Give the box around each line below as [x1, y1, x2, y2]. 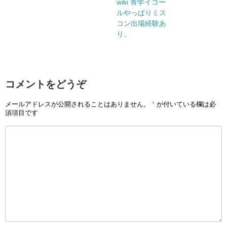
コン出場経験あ [117, 19, 166, 28]
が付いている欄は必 [155, 100, 216, 108]
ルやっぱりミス [117, 9, 166, 17]
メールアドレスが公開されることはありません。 [5, 100, 150, 108]
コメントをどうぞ [5, 79, 86, 90]
